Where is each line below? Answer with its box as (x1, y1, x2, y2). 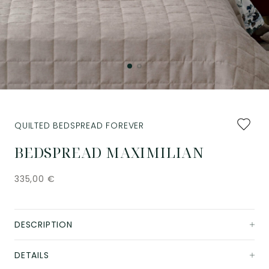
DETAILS (14, 249, 49, 262)
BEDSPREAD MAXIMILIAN (14, 142, 204, 163)
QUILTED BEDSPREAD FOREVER (14, 119, 144, 132)
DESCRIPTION (14, 219, 73, 231)
